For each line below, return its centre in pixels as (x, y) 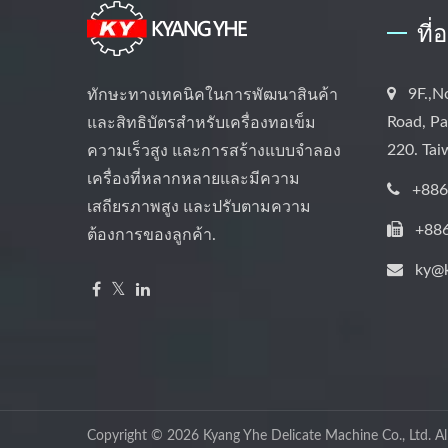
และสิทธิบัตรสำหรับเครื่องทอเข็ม (201, 122)
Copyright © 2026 (145, 435)
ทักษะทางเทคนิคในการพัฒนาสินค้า (212, 94)
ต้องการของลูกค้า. (151, 234)
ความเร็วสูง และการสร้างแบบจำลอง (214, 150)
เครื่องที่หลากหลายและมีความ (193, 178)
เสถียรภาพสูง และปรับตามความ (199, 206)
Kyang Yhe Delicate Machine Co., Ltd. (317, 435)
